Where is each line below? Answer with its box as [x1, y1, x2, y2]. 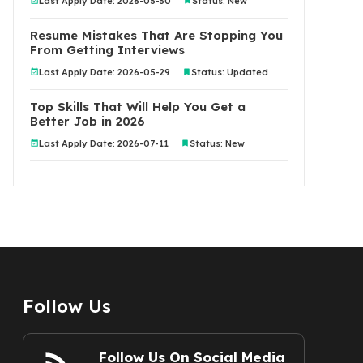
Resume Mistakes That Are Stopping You [30, 28, 283, 43]
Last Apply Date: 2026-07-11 [39, 137, 169, 149]
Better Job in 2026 [30, 113, 145, 129]
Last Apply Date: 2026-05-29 [39, 66, 170, 78]
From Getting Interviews [30, 42, 185, 58]
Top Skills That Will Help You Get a [30, 99, 246, 114]
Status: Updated [191, 66, 268, 78]
